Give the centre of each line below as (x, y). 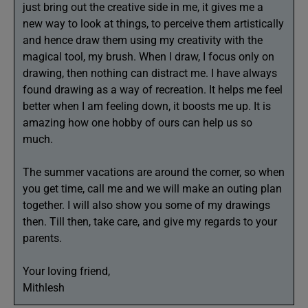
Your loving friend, (66, 271)
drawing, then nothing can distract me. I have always (150, 73)
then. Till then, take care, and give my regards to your (150, 222)
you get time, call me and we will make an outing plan (152, 189)
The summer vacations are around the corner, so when (154, 172)
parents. (49, 238)
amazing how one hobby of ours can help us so (137, 123)
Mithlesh (46, 288)
